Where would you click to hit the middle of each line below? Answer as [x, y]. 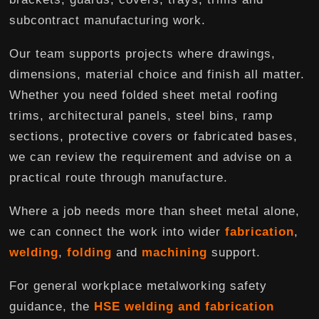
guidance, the [52, 306]
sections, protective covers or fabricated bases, [153, 136]
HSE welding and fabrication [184, 306]
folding [89, 252]
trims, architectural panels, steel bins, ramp [141, 115]
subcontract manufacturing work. [108, 20]
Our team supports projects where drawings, [142, 53]
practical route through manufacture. [119, 177]
